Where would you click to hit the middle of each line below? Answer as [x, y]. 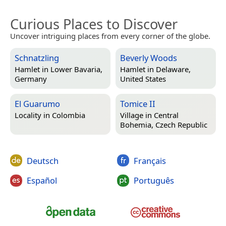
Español [42, 181]
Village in [137, 115]
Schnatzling [37, 58]
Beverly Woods [149, 58]
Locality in [33, 115]
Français [150, 160]
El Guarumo [37, 103]
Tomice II [138, 103]
